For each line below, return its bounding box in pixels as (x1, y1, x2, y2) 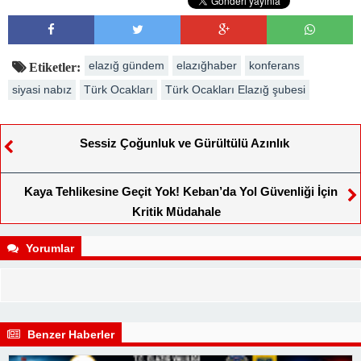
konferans (249, 58, 300, 72)
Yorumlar (23, 241, 74, 255)
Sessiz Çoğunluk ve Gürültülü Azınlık (80, 135, 289, 150)
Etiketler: (26, 60, 81, 73)
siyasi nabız (12, 82, 72, 96)
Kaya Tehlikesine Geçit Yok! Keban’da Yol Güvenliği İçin (23, 184, 338, 198)
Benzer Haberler (24, 327, 114, 341)
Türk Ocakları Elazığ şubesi (165, 82, 305, 96)
